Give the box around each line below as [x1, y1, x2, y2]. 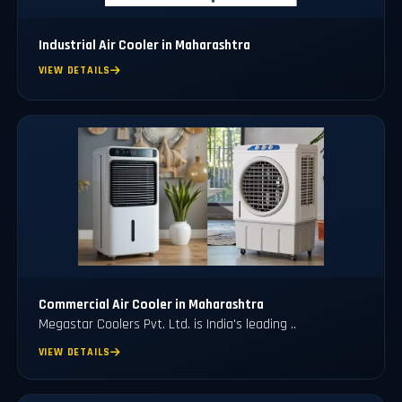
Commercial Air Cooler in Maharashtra [38, 295, 264, 313]
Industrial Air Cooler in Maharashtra [38, 36, 250, 54]
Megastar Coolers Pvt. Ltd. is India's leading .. [38, 314, 296, 334]
